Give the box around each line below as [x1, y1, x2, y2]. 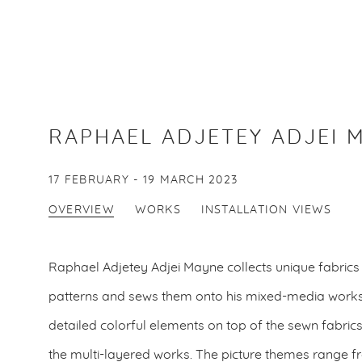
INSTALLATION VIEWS [200, 204, 332, 216]
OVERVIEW [48, 204, 115, 216]
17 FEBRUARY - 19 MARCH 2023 [48, 175, 238, 186]
